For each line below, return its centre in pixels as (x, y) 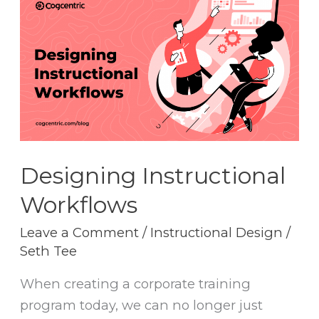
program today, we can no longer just (142, 305)
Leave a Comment (80, 233)
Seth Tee (49, 251)
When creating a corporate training (136, 284)
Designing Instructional (153, 175)
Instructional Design (217, 233)
